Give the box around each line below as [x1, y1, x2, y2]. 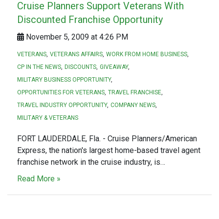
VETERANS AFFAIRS [50, 50, 103, 58]
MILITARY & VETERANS [17, 114, 78, 121]
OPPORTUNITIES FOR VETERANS [17, 88, 105, 96]
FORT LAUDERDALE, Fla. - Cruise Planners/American [17, 133, 197, 143]
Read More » [17, 174, 61, 183]
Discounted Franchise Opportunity [17, 13, 163, 25]
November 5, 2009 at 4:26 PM [24, 32, 128, 42]
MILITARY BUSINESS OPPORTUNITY [17, 76, 111, 83]
